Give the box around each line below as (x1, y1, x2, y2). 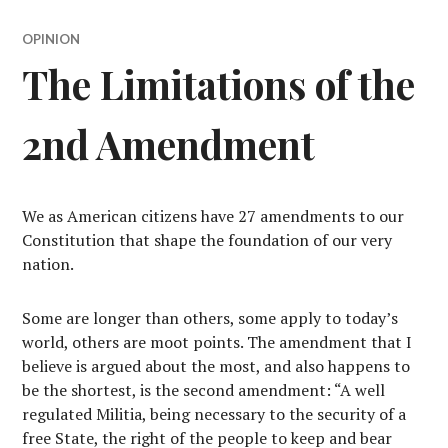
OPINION (22, 31, 81, 47)
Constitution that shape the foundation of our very (22, 229, 393, 251)
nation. (22, 253, 75, 275)
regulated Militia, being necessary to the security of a (22, 403, 407, 425)
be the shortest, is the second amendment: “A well (22, 379, 386, 401)
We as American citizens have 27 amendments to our (22, 205, 405, 227)
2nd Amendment (22, 118, 316, 170)
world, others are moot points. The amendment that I (22, 331, 413, 353)
